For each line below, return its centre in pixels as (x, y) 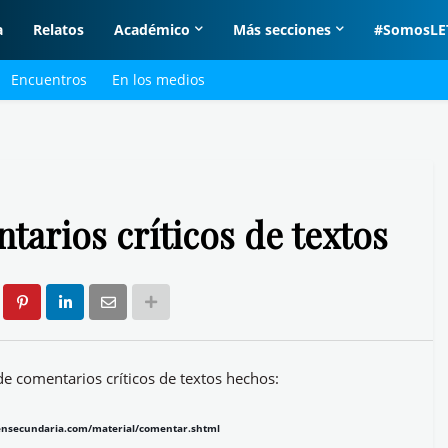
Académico (152, 29)
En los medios (158, 79)
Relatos (59, 29)
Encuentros (49, 79)
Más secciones (282, 29)
